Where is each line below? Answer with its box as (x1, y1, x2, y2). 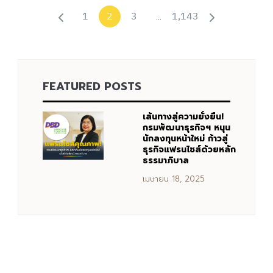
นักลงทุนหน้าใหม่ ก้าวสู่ (143, 132, 228, 146)
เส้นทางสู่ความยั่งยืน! (143, 110, 224, 124)
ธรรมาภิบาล (143, 154, 189, 168)
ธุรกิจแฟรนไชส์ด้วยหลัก (143, 143, 236, 157)
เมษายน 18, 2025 (143, 173, 205, 185)
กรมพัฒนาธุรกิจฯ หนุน (143, 121, 230, 135)
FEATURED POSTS (43, 78, 141, 96)
